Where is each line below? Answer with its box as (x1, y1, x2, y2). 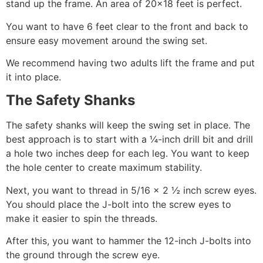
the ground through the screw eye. (6, 249, 163, 261)
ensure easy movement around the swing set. (6, 34, 210, 46)
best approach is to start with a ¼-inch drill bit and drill (6, 133, 253, 146)
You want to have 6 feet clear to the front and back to (6, 20, 248, 32)
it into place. (6, 70, 64, 83)
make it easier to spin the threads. (6, 212, 160, 224)
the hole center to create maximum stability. (6, 161, 205, 174)
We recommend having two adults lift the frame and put (6, 56, 255, 69)
